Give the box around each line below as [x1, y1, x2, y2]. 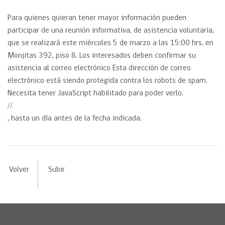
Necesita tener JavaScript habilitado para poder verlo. [8, 89, 183, 97]
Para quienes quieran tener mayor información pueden [8, 14, 186, 22]
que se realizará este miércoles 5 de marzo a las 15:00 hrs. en [8, 39, 213, 47]
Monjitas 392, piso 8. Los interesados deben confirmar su [8, 52, 196, 60]
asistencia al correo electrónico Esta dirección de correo [8, 64, 191, 72]
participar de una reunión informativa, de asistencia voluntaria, [8, 27, 214, 35]
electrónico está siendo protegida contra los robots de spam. [8, 77, 207, 85]
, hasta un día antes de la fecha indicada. [8, 115, 142, 123]
